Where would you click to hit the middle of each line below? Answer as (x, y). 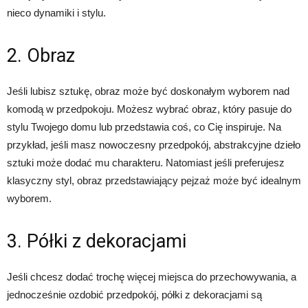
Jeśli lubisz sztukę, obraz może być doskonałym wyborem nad (148, 91)
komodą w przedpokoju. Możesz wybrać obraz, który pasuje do (149, 109)
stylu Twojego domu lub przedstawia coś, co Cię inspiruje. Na (144, 127)
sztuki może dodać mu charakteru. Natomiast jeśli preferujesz (146, 163)
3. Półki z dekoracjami (97, 242)
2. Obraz (41, 56)
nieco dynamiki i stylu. (56, 13)
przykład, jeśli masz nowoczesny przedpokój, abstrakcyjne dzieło (154, 145)
